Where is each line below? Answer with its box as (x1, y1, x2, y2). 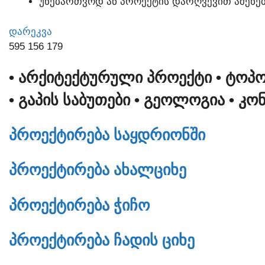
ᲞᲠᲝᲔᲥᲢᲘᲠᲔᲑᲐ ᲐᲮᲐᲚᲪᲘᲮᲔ (9, 161, 186, 179)
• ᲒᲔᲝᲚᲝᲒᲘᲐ (134, 92, 229, 109)
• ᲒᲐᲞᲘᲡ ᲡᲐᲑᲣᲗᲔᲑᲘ (9, 92, 134, 109)
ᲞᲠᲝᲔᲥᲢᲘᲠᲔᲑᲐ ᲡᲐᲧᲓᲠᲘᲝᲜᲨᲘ (9, 127, 205, 144)
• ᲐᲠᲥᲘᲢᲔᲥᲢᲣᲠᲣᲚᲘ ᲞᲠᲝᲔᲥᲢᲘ (9, 69, 216, 86)
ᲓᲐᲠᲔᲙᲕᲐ (9, 25, 52, 37)
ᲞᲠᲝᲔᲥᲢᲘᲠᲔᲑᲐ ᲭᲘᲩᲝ (9, 196, 150, 214)
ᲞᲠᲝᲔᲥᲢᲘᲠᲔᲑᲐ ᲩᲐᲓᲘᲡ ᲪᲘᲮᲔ (9, 231, 195, 248)
